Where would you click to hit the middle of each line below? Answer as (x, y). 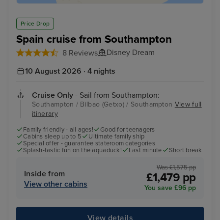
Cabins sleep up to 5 (53, 137)
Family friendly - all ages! (58, 129)
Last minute (145, 151)
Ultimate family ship (117, 137)
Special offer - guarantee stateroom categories (89, 144)
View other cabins (56, 184)
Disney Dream (131, 52)
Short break (185, 151)
